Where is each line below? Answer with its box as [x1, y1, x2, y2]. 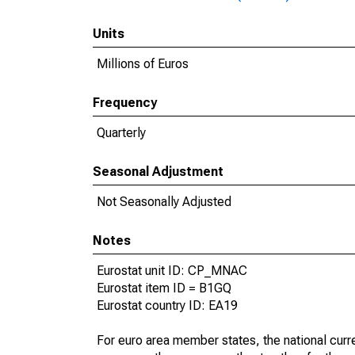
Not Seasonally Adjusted [97, 194, 231, 209]
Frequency [93, 95, 157, 110]
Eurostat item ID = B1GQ [97, 281, 231, 296]
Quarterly [97, 125, 146, 140]
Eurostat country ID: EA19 [97, 298, 238, 313]
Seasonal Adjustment [93, 164, 223, 179]
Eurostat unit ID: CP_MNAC [97, 263, 247, 278]
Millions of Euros [97, 56, 189, 71]
